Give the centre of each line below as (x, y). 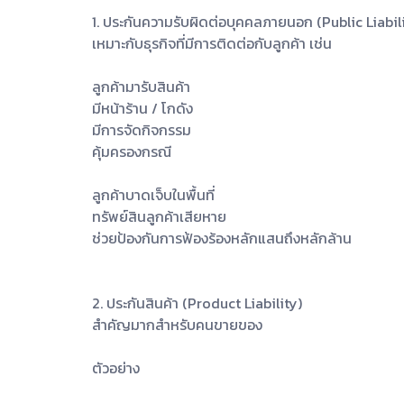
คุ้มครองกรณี (132, 151)
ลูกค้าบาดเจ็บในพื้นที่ (153, 194)
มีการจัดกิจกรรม (142, 129)
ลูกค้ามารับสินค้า (141, 86)
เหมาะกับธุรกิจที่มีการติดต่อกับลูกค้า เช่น (212, 43)
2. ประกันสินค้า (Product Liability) (197, 303)
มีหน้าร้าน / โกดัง (142, 108)
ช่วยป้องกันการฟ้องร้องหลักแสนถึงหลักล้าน (222, 238)
